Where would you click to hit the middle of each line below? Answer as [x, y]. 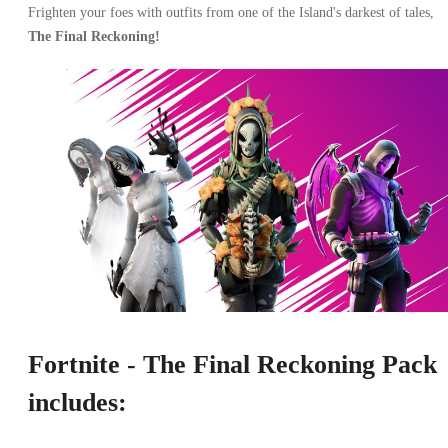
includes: [77, 402]
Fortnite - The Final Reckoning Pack [232, 364]
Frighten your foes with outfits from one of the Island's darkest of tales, [231, 12]
